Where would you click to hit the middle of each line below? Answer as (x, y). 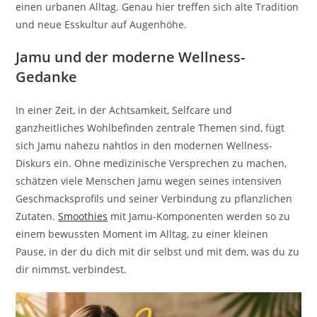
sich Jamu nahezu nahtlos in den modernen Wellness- (144, 145)
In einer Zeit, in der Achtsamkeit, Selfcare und (124, 110)
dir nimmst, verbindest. (71, 269)
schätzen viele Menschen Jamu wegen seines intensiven (149, 180)
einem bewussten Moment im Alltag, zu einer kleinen (142, 234)
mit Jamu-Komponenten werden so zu (199, 216)
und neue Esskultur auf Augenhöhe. (102, 24)
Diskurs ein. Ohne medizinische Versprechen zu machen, (151, 163)
